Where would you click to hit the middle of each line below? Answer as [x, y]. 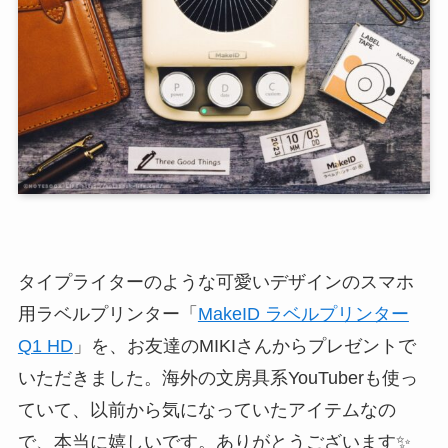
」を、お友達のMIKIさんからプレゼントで [244, 345]
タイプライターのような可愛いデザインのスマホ [215, 281]
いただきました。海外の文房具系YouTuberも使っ [217, 377]
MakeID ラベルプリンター [303, 313]
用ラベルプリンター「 [107, 313]
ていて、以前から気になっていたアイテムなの [206, 409]
